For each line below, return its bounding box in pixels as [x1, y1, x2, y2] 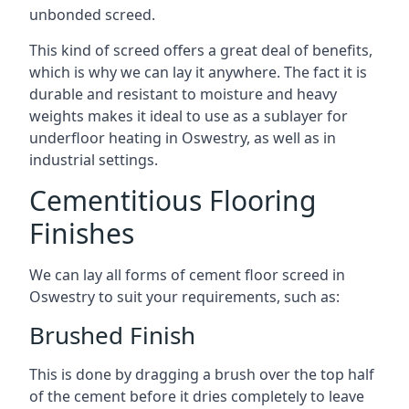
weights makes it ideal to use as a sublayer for [29, 106, 348, 126]
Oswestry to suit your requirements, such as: [29, 287, 340, 307]
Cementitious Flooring [29, 182, 316, 219]
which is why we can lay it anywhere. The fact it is [29, 62, 367, 82]
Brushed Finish [29, 319, 195, 351]
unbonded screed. [29, 5, 155, 25]
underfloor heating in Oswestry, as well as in [29, 128, 336, 148]
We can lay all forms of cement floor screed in [29, 265, 345, 285]
